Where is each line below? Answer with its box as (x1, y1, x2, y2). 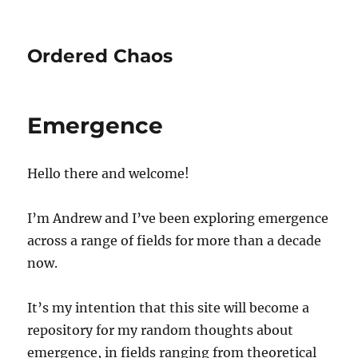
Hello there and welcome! (27, 165, 190, 181)
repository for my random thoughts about (27, 322, 294, 338)
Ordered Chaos (27, 45, 173, 67)
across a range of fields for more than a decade (27, 233, 322, 249)
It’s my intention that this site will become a (27, 300, 310, 316)
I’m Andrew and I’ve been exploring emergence (27, 210, 329, 226)
